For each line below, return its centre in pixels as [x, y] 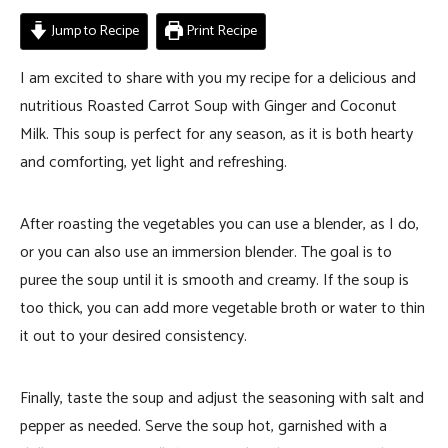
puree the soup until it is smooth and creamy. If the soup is [214, 281]
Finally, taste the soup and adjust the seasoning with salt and [222, 399]
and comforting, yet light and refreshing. [153, 163]
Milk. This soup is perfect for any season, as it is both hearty [216, 135]
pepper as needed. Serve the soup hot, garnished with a [203, 427]
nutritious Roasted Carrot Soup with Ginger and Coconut [208, 107]
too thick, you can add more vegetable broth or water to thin [222, 309]
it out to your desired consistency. [133, 337]
